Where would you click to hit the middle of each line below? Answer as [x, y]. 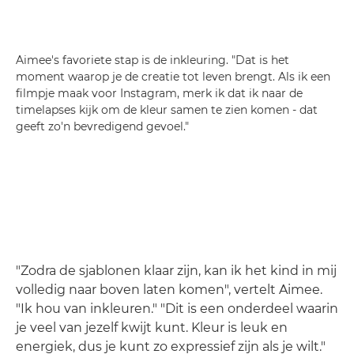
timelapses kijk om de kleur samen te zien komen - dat [167, 110]
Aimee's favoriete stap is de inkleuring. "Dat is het [153, 60]
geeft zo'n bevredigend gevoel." [102, 126]
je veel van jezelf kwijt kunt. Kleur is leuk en [152, 328]
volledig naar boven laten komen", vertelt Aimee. [169, 290]
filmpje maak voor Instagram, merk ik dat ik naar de [159, 93]
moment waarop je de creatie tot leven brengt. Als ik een [173, 77]
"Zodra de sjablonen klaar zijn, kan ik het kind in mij [176, 271]
